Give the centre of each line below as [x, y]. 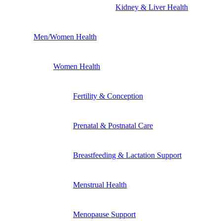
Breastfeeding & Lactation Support [127, 155]
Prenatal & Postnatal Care [113, 125]
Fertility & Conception [108, 96]
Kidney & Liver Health [152, 7]
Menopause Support [104, 214]
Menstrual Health [100, 184]
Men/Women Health [65, 37]
